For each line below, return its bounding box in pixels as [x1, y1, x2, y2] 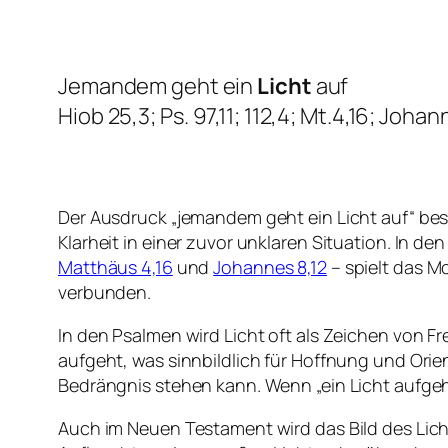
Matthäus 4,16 [58, 255, 173, 280]
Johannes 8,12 [213, 255, 327, 280]
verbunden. [58, 280, 152, 305]
